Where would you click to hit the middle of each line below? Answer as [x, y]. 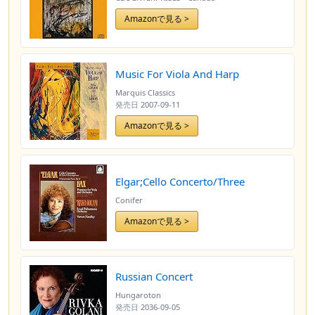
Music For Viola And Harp [177, 74]
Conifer [129, 200]
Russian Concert [154, 276]
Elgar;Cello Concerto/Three [180, 181]
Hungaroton [138, 295]
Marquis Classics [145, 92]
